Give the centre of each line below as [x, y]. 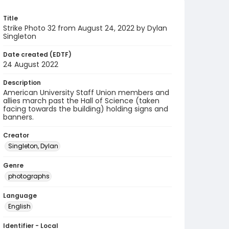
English [19, 206]
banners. [18, 117]
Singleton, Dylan [33, 146]
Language [20, 196]
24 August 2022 [31, 64]
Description [22, 83]
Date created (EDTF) [37, 54]
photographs [29, 176]
